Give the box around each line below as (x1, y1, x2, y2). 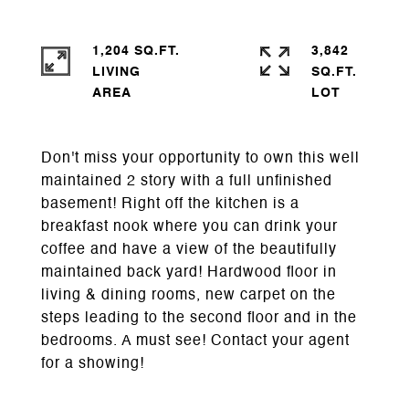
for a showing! (41, 357, 144, 372)
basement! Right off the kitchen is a (41, 197, 299, 212)
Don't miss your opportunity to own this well (41, 152, 360, 166)
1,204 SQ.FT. (92, 45, 180, 58)
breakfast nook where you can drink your (41, 220, 338, 235)
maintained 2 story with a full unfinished (41, 174, 332, 189)
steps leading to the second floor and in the (41, 311, 357, 326)
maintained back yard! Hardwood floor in (41, 266, 337, 280)
